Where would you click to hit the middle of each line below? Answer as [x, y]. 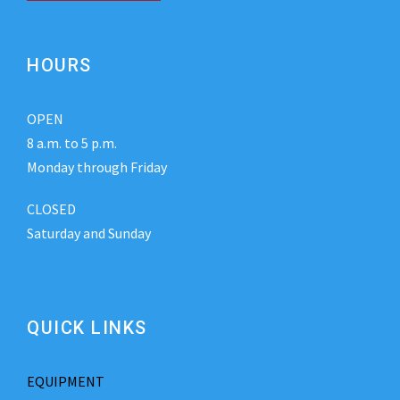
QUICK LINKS [87, 328]
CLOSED [51, 209]
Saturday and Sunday [89, 233]
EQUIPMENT [66, 382]
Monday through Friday [97, 167]
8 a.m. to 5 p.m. [72, 143]
